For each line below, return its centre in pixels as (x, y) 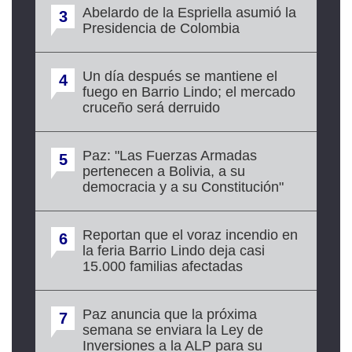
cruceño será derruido (151, 108)
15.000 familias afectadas (163, 266)
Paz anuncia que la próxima (170, 314)
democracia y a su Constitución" (183, 187)
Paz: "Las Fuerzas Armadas (170, 156)
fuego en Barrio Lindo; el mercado (189, 92)
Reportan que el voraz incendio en (190, 235)
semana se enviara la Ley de (173, 330)
